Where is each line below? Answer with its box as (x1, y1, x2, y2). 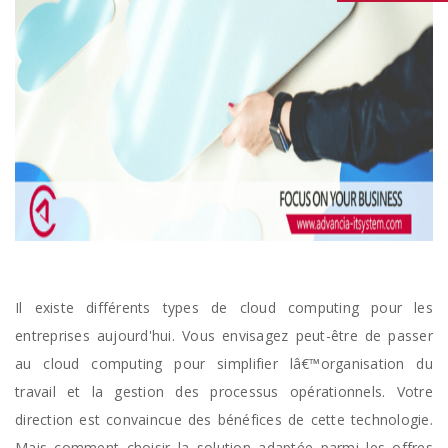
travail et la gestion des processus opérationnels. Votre (15, 382, 433, 401)
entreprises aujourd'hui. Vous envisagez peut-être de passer (15, 326, 433, 345)
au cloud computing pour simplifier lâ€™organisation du (15, 354, 433, 373)
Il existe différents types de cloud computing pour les (15, 298, 433, 317)
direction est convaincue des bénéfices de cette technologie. (15, 410, 433, 429)
